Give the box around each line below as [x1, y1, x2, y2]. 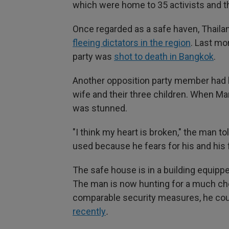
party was [73, 51, 114, 62]
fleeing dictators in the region [73, 37, 191, 48]
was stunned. [73, 103, 127, 113]
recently [73, 206, 106, 217]
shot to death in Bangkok [114, 51, 214, 62]
